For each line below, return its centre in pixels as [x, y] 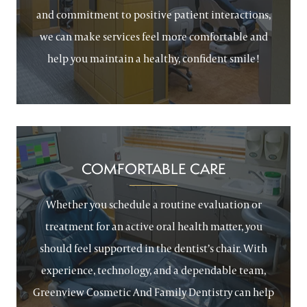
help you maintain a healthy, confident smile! [153, 59]
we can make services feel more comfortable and [153, 37]
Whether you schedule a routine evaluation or [153, 205]
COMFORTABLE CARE [153, 169]
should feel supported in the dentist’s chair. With [153, 248]
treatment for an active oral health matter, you [153, 226]
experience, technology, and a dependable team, [153, 270]
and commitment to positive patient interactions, [153, 15]
